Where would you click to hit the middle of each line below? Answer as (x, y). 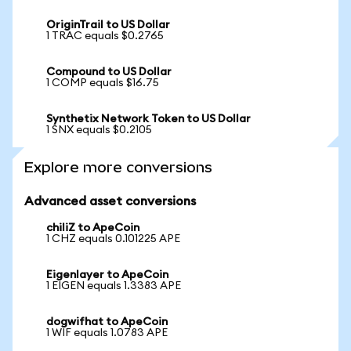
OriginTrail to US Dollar (108, 25)
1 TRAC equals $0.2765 (105, 36)
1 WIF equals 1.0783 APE (107, 333)
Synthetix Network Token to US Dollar (148, 119)
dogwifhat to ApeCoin (107, 322)
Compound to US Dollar (109, 72)
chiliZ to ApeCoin (93, 228)
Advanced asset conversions (110, 201)
